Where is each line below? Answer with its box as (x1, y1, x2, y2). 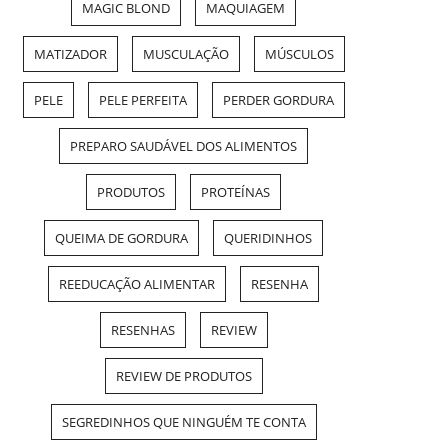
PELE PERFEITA (98, 91, 187, 110)
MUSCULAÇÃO (142, 45, 229, 64)
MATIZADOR (33, 45, 107, 64)
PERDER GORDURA (222, 91, 334, 110)
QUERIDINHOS (224, 229, 312, 248)
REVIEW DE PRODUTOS (115, 367, 252, 386)
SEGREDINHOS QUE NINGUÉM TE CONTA (61, 413, 306, 432)
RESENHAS (110, 321, 175, 340)
